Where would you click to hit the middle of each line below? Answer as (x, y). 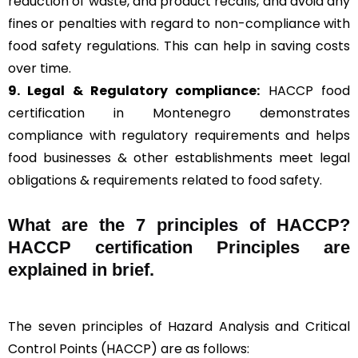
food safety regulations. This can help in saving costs (179, 46)
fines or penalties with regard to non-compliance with (179, 24)
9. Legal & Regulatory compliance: (134, 91)
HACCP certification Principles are (179, 248)
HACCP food (305, 91)
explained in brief (79, 270)
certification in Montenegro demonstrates (179, 113)
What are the (72, 225)
